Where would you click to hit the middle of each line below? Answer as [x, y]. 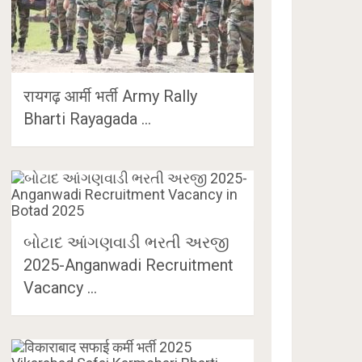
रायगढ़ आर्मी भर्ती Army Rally [111, 96]
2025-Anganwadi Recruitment [129, 265]
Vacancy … [61, 287]
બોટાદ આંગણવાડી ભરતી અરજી [127, 242]
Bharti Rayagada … [88, 118]
